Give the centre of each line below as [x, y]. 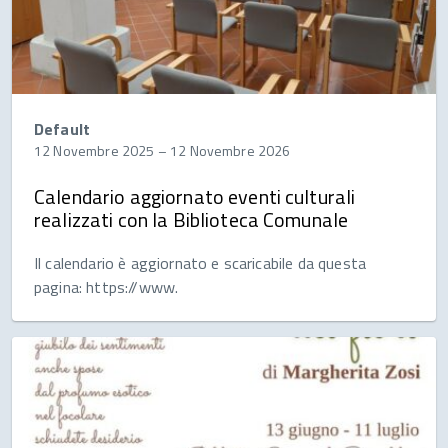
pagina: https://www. [106, 287]
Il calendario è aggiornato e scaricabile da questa [200, 263]
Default [62, 129]
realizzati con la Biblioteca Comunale [191, 220]
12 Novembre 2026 [230, 151]
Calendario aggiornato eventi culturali [195, 197]
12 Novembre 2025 [94, 151]
